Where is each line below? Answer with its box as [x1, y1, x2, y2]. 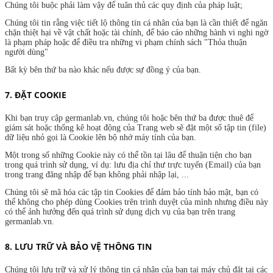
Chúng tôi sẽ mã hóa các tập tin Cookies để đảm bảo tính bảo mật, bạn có [5, 188, 258, 197]
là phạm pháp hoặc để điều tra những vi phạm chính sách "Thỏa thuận [5, 37, 247, 47]
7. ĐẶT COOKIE [5, 89, 66, 101]
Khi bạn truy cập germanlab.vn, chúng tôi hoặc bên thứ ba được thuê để [5, 113, 253, 123]
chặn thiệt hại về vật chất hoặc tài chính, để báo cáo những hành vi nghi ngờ [5, 27, 268, 37]
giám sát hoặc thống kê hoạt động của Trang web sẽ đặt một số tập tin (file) [5, 123, 266, 133]
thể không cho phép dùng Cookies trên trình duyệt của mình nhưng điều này [5, 197, 268, 207]
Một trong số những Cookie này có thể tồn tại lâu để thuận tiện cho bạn [5, 151, 252, 160]
